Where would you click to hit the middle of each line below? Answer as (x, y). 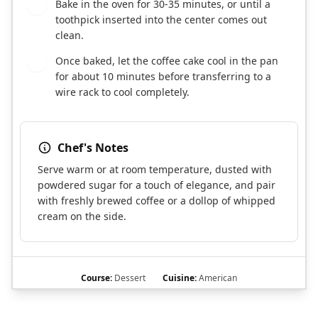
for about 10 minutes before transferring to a (163, 77)
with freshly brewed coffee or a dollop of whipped (157, 201)
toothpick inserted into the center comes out (161, 20)
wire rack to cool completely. (122, 92)
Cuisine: (180, 278)
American (217, 278)
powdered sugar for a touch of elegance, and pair (157, 185)
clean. (70, 35)
